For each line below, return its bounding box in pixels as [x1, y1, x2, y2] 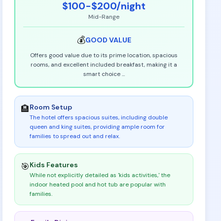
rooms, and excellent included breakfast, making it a [31, 61, 178, 69]
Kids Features [30, 160, 78, 169]
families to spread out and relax [30, 132, 119, 140]
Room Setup [30, 103, 73, 111]
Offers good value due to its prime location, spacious [30, 51, 178, 59]
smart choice [83, 70, 122, 78]
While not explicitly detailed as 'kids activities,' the [30, 171, 171, 179]
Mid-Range [88, 13, 120, 21]
